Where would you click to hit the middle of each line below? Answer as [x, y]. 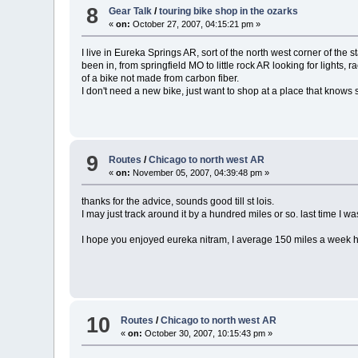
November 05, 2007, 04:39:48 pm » [200, 172]
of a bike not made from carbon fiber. [163, 79]
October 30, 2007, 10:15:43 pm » [208, 334]
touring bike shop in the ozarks [229, 12]
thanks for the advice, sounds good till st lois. [181, 201]
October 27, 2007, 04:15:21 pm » [196, 24]
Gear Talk [131, 12]
